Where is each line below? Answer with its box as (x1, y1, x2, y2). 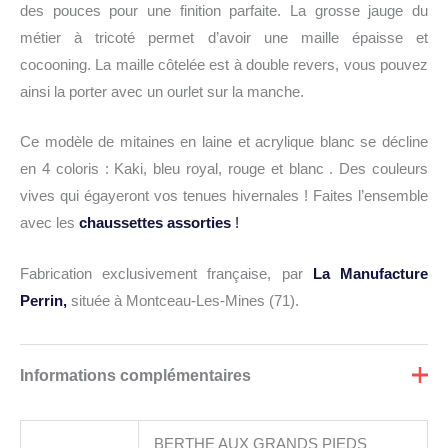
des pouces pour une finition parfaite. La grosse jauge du (20, 2, 428, 19)
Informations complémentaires (20, 365, 251, 384)
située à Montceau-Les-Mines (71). (67, 292, 299, 309)
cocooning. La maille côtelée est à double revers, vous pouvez (20, 56, 428, 73)
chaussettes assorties (79, 215, 231, 232)
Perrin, (20, 292, 67, 309)
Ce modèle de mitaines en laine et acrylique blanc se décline (20, 134, 428, 151)
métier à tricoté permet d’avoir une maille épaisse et (20, 29, 428, 46)
